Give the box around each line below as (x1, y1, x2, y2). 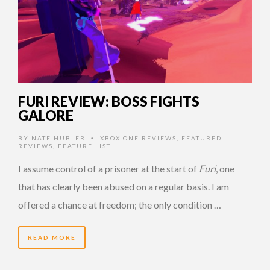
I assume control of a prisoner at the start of (18, 162, 199, 174)
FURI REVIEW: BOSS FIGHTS (18, 92, 199, 110)
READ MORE (28, 233, 76, 241)
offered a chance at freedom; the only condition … (18, 198, 221, 210)
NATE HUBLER (31, 134, 86, 142)
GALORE (18, 106, 74, 124)
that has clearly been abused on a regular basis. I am (18, 180, 229, 192)
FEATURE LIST (58, 142, 111, 149)
